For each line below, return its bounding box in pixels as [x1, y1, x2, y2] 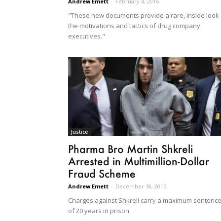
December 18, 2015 [115, 182, 166, 190]
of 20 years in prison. [68, 206, 131, 215]
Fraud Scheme [68, 166, 136, 180]
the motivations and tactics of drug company [68, 21, 200, 30]
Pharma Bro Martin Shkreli [68, 142, 193, 155]
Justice [71, 128, 88, 135]
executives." [68, 31, 105, 40]
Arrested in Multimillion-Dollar [68, 154, 209, 168]
